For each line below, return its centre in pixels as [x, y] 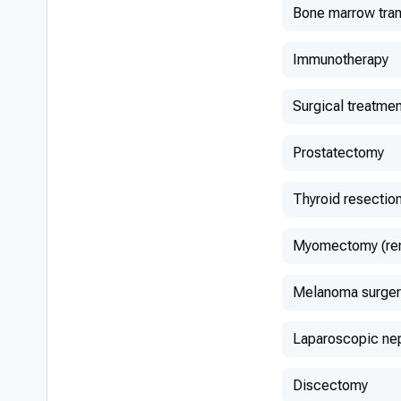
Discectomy [330, 385]
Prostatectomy [338, 153]
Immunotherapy [341, 60]
